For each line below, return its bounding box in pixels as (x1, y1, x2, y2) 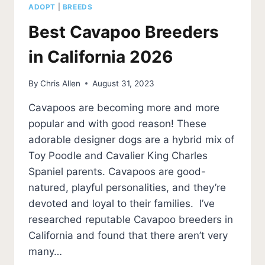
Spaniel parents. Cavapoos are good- (28, 165, 206, 177)
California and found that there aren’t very (28, 229, 228, 241)
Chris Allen (40, 78, 81, 88)
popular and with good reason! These (28, 117, 206, 130)
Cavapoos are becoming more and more (28, 101, 219, 114)
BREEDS (62, 2, 93, 12)
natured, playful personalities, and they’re (28, 181, 226, 193)
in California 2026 (28, 47, 173, 67)
